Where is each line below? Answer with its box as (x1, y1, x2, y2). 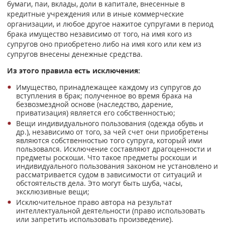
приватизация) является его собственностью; (16, 107, 176, 118)
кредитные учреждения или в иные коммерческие (7, 9, 184, 19)
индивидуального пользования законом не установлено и (16, 161, 218, 171)
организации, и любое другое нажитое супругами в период (7, 19, 213, 29)
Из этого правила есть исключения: (7, 66, 140, 76)
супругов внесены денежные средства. (7, 49, 143, 59)
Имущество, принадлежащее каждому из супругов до (16, 82, 201, 92)
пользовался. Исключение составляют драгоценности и (16, 144, 212, 154)
